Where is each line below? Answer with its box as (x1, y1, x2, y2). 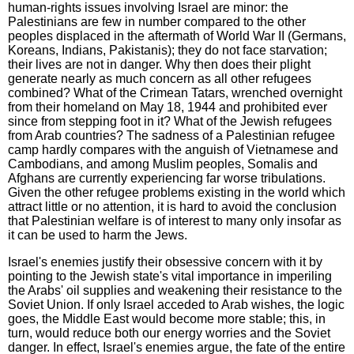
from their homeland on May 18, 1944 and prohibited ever (8, 100, 327, 114)
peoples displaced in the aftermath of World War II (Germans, (8, 28, 346, 43)
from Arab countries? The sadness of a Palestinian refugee (8, 128, 335, 142)
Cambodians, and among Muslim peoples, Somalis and (8, 156, 318, 171)
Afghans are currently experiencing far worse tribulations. (8, 171, 326, 185)
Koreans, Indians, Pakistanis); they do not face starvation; (8, 43, 327, 57)
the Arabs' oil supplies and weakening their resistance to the (8, 283, 342, 297)
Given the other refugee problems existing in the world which (8, 185, 345, 199)
